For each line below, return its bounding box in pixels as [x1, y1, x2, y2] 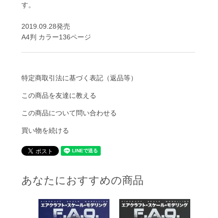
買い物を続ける [21, 127, 69, 135]
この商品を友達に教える [21, 91, 96, 100]
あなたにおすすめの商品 [21, 174, 144, 187]
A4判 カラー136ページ [21, 33, 91, 41]
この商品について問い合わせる [21, 109, 117, 117]
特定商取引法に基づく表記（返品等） [21, 74, 137, 82]
